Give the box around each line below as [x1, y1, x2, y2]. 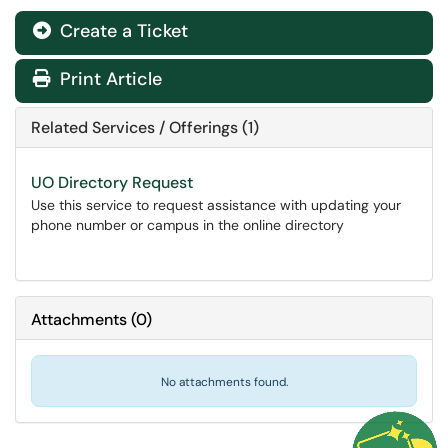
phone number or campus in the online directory [31, 216, 344, 234]
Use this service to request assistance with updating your [31, 196, 401, 214]
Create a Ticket [55, 19, 188, 43]
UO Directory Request [31, 172, 193, 193]
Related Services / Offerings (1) [31, 117, 259, 138]
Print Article [55, 67, 162, 91]
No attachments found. [160, 374, 288, 390]
